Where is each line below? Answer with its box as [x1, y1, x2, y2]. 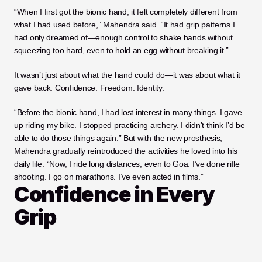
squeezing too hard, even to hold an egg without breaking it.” [14, 46, 229, 55]
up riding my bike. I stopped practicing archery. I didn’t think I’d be [14, 120, 245, 130]
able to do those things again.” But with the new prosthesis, [14, 133, 223, 143]
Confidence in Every [14, 181, 215, 207]
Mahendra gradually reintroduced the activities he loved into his [14, 146, 238, 156]
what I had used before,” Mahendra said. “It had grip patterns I [14, 20, 235, 29]
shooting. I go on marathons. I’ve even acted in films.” [14, 172, 204, 181]
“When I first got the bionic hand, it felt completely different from [14, 7, 237, 16]
